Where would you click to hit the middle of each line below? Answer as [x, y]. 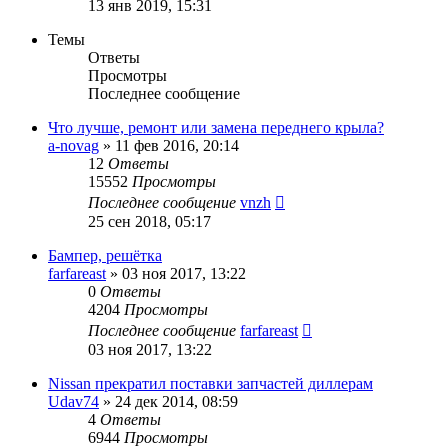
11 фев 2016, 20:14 [177, 145]
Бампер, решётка [105, 255]
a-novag [73, 145]
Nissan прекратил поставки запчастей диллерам [210, 383]
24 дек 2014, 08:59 [176, 401]
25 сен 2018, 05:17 [149, 221]
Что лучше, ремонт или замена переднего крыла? [216, 127]
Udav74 [73, 401]
